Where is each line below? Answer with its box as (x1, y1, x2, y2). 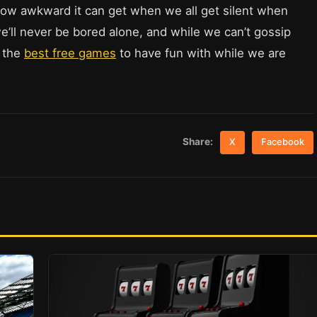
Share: (183, 136, 214, 148)
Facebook (261, 137, 305, 148)
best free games (24, 46, 116, 61)
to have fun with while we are (116, 46, 286, 61)
